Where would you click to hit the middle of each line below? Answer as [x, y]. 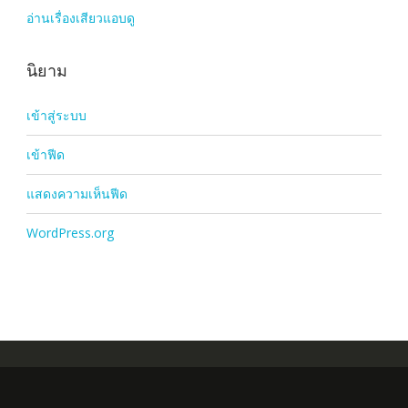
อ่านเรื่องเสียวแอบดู [80, 18]
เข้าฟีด [45, 154]
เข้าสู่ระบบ [56, 115]
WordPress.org [70, 233]
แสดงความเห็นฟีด [76, 194]
